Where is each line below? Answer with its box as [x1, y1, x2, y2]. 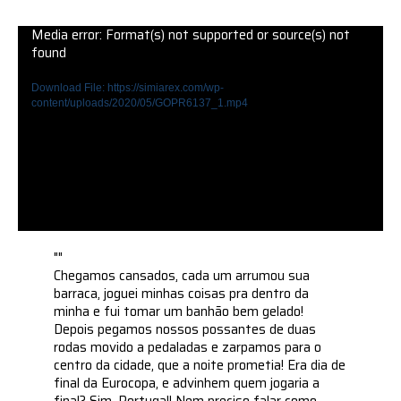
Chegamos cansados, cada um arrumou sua [54, 265, 311, 287]
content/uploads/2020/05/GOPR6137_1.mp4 [30, 97, 248, 108]
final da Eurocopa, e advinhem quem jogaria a [54, 372, 320, 395]
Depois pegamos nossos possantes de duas [54, 319, 317, 341]
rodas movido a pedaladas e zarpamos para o [54, 337, 322, 359]
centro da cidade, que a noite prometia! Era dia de [54, 354, 346, 377]
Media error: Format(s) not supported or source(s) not [30, 23, 350, 46]
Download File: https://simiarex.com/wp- [30, 81, 224, 93]
